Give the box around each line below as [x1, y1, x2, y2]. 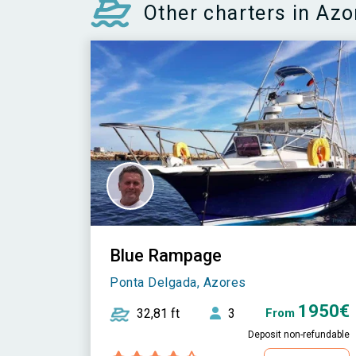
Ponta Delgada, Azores [110, 275, 246, 291]
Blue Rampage [110, 246, 222, 266]
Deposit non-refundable [247, 329, 350, 341]
